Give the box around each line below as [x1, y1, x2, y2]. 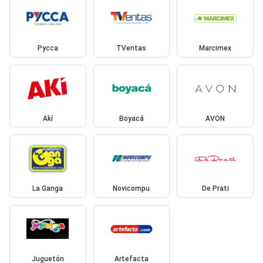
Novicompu [113, 184, 150, 193]
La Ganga [32, 184, 63, 193]
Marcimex [199, 44, 232, 53]
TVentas [116, 44, 147, 53]
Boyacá [119, 114, 144, 123]
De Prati [201, 184, 229, 193]
